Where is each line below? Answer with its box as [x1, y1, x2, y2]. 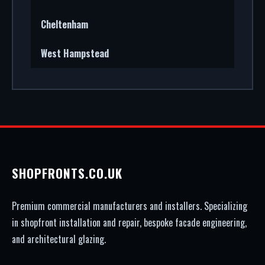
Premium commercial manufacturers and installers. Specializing [12, 199, 247, 213]
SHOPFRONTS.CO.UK [12, 164, 122, 182]
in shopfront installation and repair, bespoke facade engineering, [12, 215, 247, 230]
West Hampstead [41, 46, 109, 60]
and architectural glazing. [12, 232, 106, 246]
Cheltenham [41, 17, 88, 31]
